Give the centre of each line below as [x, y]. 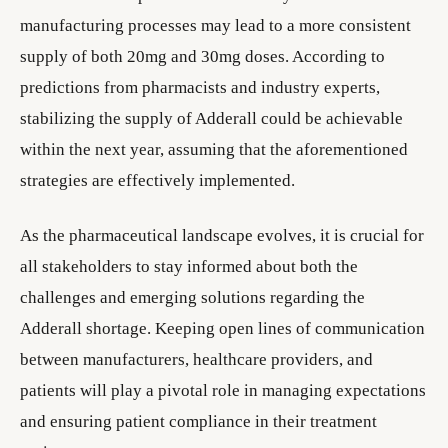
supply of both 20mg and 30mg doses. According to [202, 56]
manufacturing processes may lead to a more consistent [215, 25]
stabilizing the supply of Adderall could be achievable [211, 118]
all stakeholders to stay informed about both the [189, 266]
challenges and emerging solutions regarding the [192, 297]
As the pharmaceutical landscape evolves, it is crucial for [222, 235]
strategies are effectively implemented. [157, 180]
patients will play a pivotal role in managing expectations [223, 390]
